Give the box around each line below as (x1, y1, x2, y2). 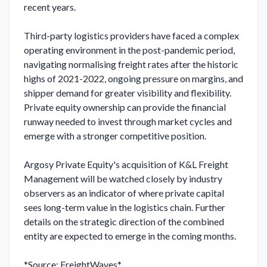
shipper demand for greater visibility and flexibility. (24, 87, 231, 98)
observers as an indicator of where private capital (24, 187, 224, 198)
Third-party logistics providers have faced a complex (24, 30, 239, 41)
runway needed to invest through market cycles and (24, 116, 232, 127)
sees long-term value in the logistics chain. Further (24, 201, 225, 213)
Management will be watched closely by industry (24, 173, 222, 184)
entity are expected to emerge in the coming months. (24, 230, 236, 241)
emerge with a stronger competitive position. (24, 130, 206, 141)
